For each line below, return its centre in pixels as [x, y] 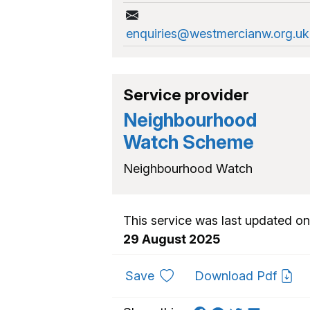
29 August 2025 [172, 239]
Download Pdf [237, 276]
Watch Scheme [189, 142]
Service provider [186, 94]
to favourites [190, 275]
